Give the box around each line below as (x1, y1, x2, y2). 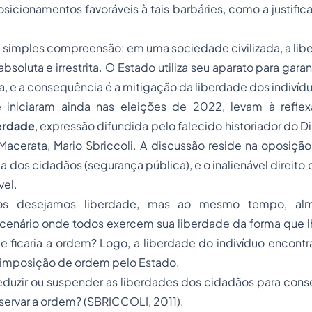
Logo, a (96, 235, 143, 250)
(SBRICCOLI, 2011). (84, 294, 184, 309)
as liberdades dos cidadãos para (106, 274, 283, 289)
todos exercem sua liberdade (72, 216, 233, 231)
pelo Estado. (112, 255, 180, 270)
